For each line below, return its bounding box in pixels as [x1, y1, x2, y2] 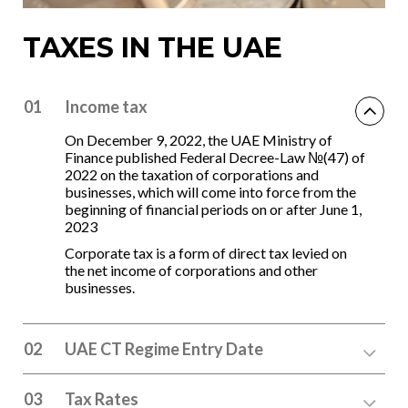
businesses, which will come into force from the [65, 183, 356, 201]
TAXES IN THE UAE [23, 30, 282, 65]
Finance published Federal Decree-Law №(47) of [65, 148, 365, 167]
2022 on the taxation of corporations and [65, 166, 319, 184]
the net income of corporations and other [65, 261, 318, 280]
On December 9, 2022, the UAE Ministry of [65, 131, 332, 149]
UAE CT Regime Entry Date [65, 339, 263, 360]
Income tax [65, 97, 148, 117]
